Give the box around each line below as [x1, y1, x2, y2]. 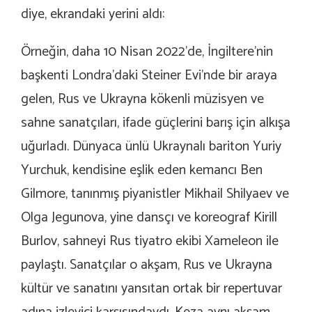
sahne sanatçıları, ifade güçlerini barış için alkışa [21, 111, 290, 135]
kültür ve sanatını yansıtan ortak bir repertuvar [21, 277, 282, 301]
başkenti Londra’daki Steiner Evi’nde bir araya [21, 64, 277, 88]
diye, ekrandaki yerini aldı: [21, 3, 164, 26]
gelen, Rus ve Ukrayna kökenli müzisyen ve [21, 88, 264, 111]
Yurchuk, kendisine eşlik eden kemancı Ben [21, 159, 263, 182]
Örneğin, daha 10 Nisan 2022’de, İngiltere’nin [21, 40, 273, 64]
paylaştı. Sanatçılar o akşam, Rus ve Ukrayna [21, 253, 272, 277]
